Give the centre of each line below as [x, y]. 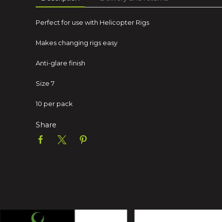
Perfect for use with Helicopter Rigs [92, 22]
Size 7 [45, 83]
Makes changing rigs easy [77, 43]
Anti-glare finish [60, 63]
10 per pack [54, 104]
